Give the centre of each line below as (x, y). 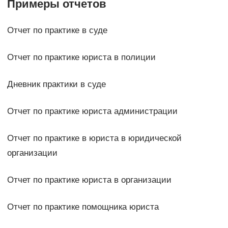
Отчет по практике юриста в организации (89, 180)
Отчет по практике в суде (57, 31)
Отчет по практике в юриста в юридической (94, 138)
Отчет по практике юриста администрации (92, 111)
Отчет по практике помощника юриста (83, 207)
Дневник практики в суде (56, 84)
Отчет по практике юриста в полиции (81, 58)
